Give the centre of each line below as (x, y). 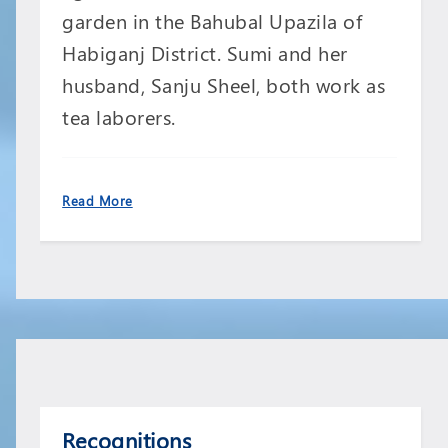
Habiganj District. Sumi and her (205, 53)
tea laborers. (119, 117)
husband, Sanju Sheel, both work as (224, 85)
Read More (97, 201)
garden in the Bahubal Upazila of (212, 21)
